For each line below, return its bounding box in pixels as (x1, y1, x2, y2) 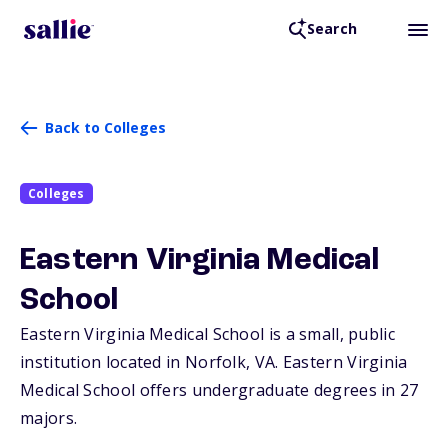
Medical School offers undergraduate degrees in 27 (20, 379, 419, 402)
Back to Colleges (45, 118, 166, 137)
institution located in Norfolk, (20, 351, 255, 374)
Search (306, 19, 357, 39)
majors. (20, 407, 78, 430)
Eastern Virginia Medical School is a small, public (20, 323, 395, 346)
